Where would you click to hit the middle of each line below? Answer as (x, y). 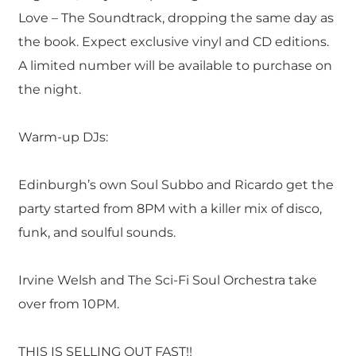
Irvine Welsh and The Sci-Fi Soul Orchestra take (167, 281)
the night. (49, 89)
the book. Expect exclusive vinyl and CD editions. (173, 41)
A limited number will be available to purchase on (175, 65)
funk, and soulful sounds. (97, 233)
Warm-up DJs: (63, 137)
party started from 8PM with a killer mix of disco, (170, 209)
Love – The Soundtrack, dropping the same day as (176, 17)
